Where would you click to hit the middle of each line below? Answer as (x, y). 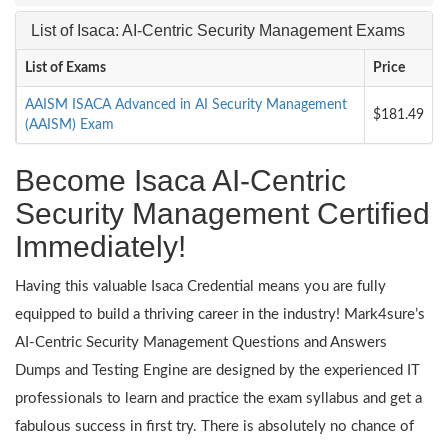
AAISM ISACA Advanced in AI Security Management (186, 104)
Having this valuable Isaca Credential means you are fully (200, 286)
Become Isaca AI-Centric (180, 180)
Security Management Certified (222, 213)
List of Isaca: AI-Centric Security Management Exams (218, 30)
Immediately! (100, 246)
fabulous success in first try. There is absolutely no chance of (214, 426)
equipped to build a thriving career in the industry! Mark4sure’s (220, 314)
